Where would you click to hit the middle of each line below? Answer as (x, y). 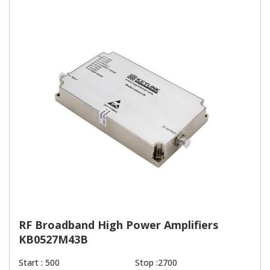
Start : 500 (39, 262)
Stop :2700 (156, 262)
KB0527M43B (53, 239)
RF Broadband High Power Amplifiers (118, 224)
